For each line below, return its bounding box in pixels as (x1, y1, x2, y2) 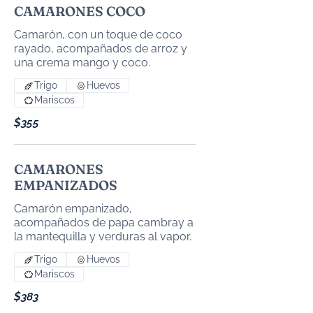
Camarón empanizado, (14, 202, 132, 215)
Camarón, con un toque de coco (14, 28, 182, 41)
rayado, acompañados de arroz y (14, 42, 187, 55)
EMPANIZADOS (14, 177, 117, 194)
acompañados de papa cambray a (14, 216, 194, 229)
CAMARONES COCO (14, 3, 145, 20)
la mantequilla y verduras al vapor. (14, 230, 191, 243)
